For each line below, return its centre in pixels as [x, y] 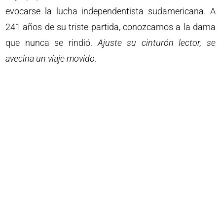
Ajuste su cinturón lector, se [156, 43]
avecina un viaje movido [50, 58]
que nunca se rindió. [52, 43]
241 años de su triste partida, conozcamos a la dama [110, 27]
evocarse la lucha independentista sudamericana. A [110, 11]
